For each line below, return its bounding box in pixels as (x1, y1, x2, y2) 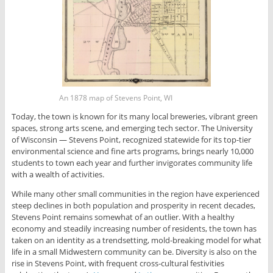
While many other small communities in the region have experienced (11, 188, 260, 200)
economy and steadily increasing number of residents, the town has (11, 223, 257, 235)
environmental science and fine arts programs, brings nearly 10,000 (11, 146, 253, 157)
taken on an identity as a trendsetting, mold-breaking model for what (11, 235, 261, 246)
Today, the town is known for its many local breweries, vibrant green (11, 111, 258, 122)
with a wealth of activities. (11, 169, 104, 180)
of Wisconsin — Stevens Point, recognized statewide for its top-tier (11, 134, 251, 146)
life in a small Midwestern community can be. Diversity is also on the (11, 246, 257, 258)
